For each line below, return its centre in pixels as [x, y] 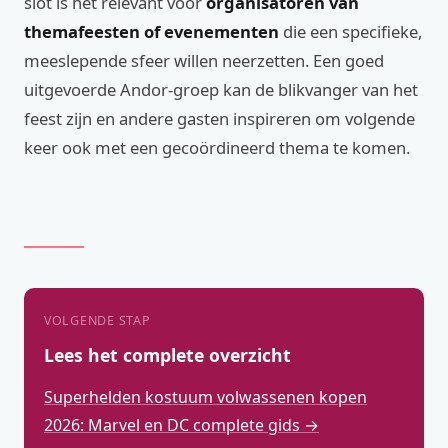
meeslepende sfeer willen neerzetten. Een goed [204, 60]
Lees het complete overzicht [167, 355]
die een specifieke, [350, 31]
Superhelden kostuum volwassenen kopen [205, 397]
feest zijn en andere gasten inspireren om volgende [219, 118]
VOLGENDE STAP [97, 320]
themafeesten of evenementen [151, 31]
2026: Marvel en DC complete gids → [181, 425]
